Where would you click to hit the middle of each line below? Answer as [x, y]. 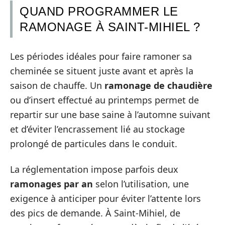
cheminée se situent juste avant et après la [102, 71]
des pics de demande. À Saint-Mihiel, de [95, 213]
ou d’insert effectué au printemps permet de [104, 100]
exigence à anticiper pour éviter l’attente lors [105, 199]
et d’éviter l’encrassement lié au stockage [97, 129]
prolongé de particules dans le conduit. [94, 143]
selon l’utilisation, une [141, 184]
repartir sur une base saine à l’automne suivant [110, 114]
